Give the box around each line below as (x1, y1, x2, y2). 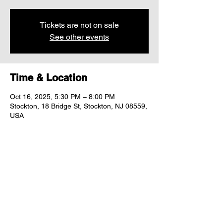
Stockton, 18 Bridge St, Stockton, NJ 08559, (10, 102, 147, 110)
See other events (50, 32, 109, 42)
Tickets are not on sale (40, 20, 119, 30)
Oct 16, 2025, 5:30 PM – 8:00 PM (10, 93, 115, 101)
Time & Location (10, 72, 87, 84)
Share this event (10, 165, 87, 176)
